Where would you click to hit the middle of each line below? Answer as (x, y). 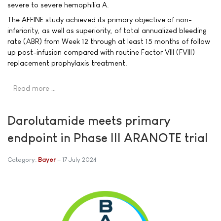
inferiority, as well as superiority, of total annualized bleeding (107, 30)
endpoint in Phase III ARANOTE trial (108, 137)
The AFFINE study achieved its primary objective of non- (100, 19)
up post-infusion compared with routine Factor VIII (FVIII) (101, 52)
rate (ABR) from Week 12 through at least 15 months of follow (109, 41)
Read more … (35, 88)
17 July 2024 (79, 159)
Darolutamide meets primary (89, 120)
